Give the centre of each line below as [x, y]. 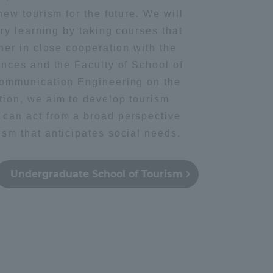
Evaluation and [171, 153]
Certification [165, 167]
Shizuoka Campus [59, 32]
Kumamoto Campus [176, 32]
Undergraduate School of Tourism [97, 174]
